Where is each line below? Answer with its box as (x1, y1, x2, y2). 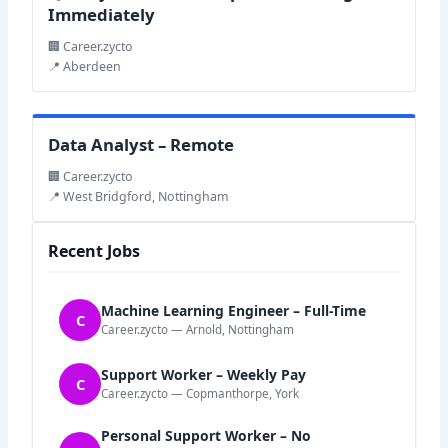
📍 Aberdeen (48, 57, 122, 75)
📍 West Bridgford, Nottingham (48, 187, 230, 205)
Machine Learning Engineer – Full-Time (101, 301, 367, 321)
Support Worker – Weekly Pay (101, 365, 307, 385)
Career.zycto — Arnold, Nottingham (101, 322, 295, 338)
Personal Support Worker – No (101, 425, 312, 445)
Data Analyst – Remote (48, 132, 235, 156)
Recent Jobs (48, 239, 141, 262)
